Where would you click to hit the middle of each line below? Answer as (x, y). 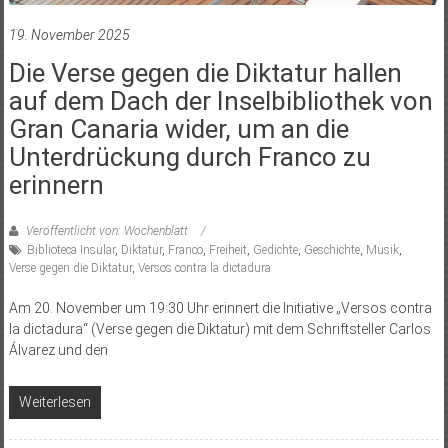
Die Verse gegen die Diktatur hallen (205, 72)
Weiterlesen (54, 401)
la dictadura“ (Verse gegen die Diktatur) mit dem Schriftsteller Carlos (219, 328)
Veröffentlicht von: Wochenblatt (106, 230)
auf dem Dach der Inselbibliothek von (220, 100)
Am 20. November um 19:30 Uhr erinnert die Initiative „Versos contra (220, 307)
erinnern (56, 184)
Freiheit (227, 249)
